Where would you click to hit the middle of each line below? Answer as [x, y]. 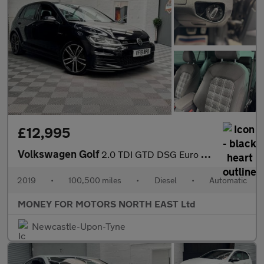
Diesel [165, 180]
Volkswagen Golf [60, 154]
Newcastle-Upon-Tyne [79, 226]
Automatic [228, 180]
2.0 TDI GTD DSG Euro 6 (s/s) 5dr [151, 154]
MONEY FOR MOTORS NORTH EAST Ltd [107, 204]
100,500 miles [95, 180]
